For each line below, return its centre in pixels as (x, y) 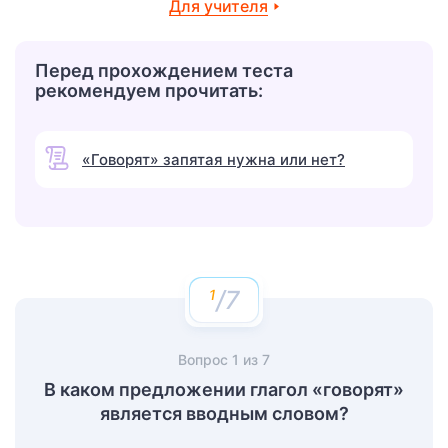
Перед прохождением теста (164, 70)
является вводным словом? (224, 413)
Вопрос (205, 359)
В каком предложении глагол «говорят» (224, 389)
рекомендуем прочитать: (149, 90)
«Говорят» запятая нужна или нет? (213, 159)
